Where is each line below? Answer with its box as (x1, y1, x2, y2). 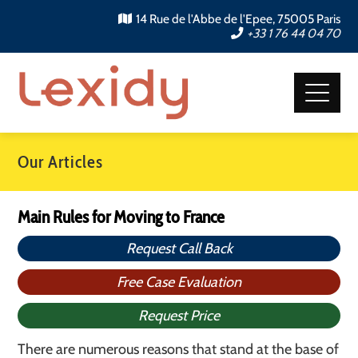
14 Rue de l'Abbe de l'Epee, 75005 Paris (135, 11, 340, 26)
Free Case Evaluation (117, 273, 241, 291)
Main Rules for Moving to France (18, 206, 225, 228)
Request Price (138, 307, 220, 324)
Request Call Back (125, 240, 233, 257)
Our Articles (18, 151, 104, 173)
